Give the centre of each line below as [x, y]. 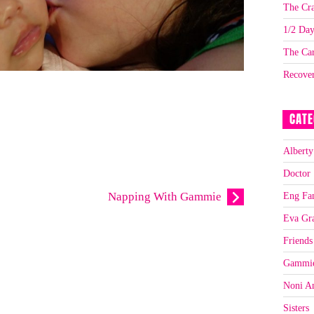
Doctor [296, 173]
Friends [298, 240]
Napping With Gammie [164, 197]
